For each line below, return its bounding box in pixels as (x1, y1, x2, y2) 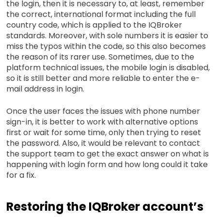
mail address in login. (6, 83, 85, 94)
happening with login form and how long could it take (6, 158, 208, 170)
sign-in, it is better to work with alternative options (6, 116, 199, 127)
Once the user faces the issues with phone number (6, 105, 201, 117)
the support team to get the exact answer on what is (6, 148, 209, 159)
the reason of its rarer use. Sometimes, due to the (6, 51, 195, 62)
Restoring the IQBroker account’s (6, 198, 204, 215)
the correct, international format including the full (6, 8, 196, 20)
